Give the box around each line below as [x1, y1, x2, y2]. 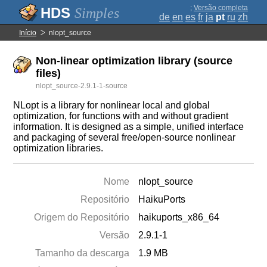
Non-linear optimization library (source [36, 55, 233, 67]
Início [19, 29, 36, 37]
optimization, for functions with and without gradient [13, 111, 229, 121]
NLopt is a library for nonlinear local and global [13, 100, 210, 110]
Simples [74, 5, 119, 21]
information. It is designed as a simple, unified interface [13, 122, 244, 132]
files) [36, 67, 61, 79]
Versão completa [194, 4, 248, 12]
